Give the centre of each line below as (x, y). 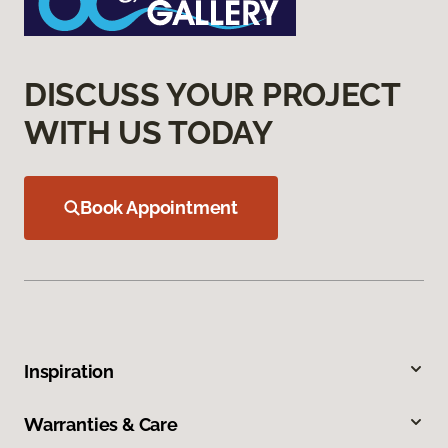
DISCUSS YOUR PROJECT (212, 95)
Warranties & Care (101, 425)
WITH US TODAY (148, 133)
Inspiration (69, 372)
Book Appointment (159, 208)
